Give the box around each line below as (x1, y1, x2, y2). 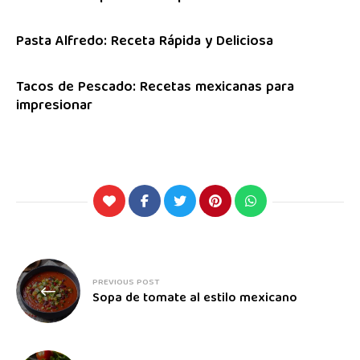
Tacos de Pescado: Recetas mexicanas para (16, 76, 294, 101)
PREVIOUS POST (92, 274, 160, 290)
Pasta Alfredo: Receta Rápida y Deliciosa (16, 30, 273, 55)
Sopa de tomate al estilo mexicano (92, 287, 297, 310)
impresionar (16, 94, 92, 120)
